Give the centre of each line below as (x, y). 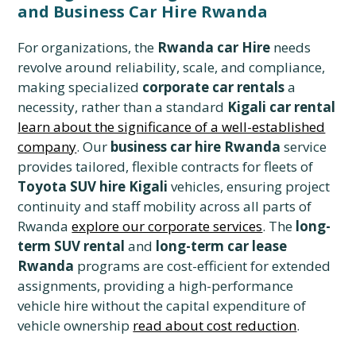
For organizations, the (88, 48)
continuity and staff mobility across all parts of (165, 207)
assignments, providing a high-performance (156, 286)
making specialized (80, 87)
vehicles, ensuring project (249, 187)
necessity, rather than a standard (123, 107)
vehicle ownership (75, 326)
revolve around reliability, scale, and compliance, (172, 68)
